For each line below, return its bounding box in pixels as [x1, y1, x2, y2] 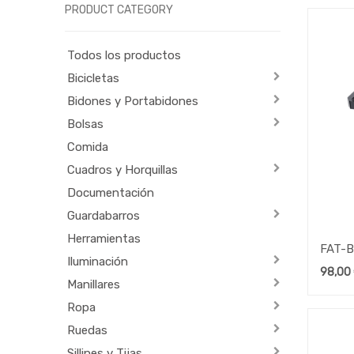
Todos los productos [67, 47, 182, 62]
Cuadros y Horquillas [67, 162, 179, 177]
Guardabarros [67, 208, 141, 223]
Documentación [67, 185, 155, 200]
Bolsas [67, 116, 104, 131]
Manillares [67, 277, 121, 292]
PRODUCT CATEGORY [65, 2, 174, 17]
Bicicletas [67, 70, 120, 85]
